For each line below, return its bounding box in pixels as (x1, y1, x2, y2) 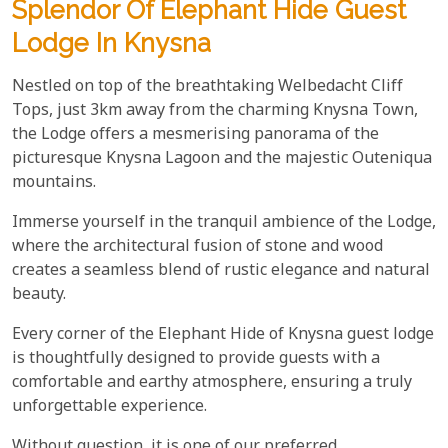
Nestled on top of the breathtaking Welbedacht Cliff (12, 75, 403, 99)
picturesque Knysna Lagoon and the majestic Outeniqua (12, 147, 432, 171)
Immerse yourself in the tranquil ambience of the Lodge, (12, 211, 436, 235)
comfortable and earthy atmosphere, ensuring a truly (12, 371, 412, 395)
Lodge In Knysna (12, 27, 211, 58)
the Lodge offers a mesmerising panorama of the (12, 123, 379, 147)
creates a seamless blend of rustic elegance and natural (12, 259, 430, 283)
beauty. (12, 283, 66, 307)
